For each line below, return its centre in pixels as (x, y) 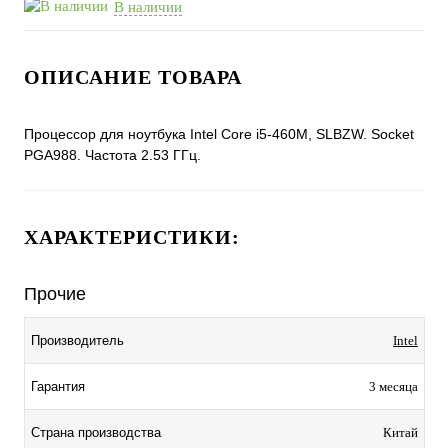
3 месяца (393, 387)
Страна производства (96, 433)
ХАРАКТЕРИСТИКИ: (132, 237)
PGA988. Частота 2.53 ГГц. (112, 155)
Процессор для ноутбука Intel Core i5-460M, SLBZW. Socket (219, 134)
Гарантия (58, 387)
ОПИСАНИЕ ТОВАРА (133, 77)
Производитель (77, 341)
